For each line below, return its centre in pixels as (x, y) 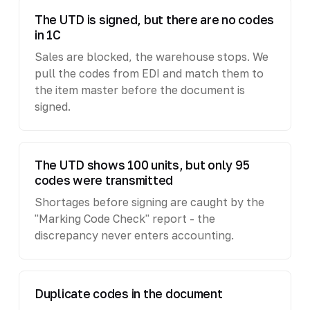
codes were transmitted (104, 180)
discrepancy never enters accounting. (134, 235)
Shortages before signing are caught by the (149, 202)
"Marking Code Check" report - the (125, 218)
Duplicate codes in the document (128, 293)
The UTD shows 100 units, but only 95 (142, 165)
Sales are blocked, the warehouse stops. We (151, 56)
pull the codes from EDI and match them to (149, 73)
